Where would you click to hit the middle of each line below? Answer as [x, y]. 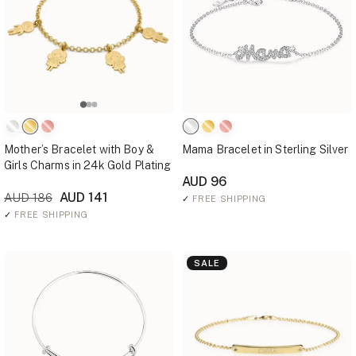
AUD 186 [28, 197]
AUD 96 [204, 182]
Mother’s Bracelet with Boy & [79, 149]
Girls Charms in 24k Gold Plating [88, 165]
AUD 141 [82, 197]
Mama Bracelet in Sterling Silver [265, 149]
